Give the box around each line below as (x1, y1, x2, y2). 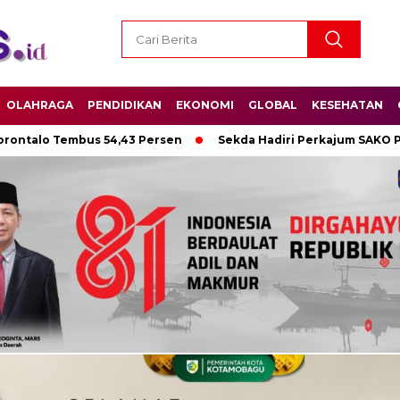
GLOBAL (248, 98, 297, 112)
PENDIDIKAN (87, 98, 162, 112)
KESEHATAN (312, 98, 383, 112)
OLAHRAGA (6, 98, 73, 112)
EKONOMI (176, 98, 234, 112)
